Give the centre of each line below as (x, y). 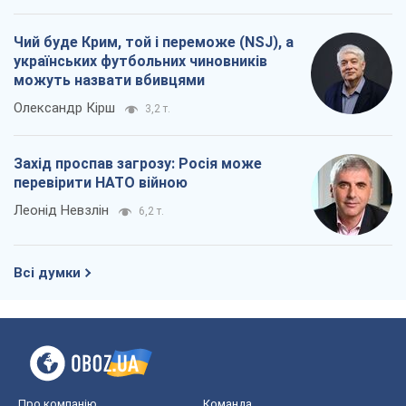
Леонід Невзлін (61, 211)
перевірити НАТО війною (101, 183)
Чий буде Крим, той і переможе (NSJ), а (154, 43)
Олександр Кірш (64, 108)
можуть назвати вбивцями (109, 81)
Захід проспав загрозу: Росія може (138, 164)
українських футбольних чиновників (140, 62)
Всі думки (47, 273)
